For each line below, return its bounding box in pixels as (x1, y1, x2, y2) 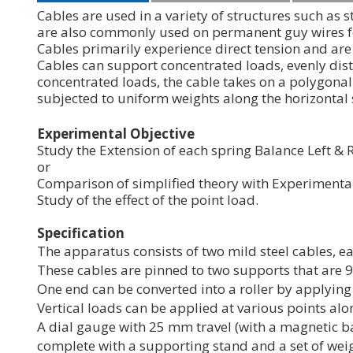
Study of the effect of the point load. (37, 190, 258, 209)
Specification (37, 223, 124, 242)
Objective (130, 124, 195, 143)
